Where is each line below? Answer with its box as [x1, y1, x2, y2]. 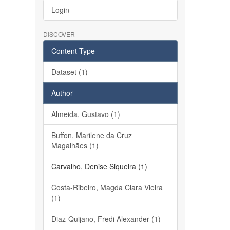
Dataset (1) [51, 67, 88, 77]
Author [51, 88, 73, 98]
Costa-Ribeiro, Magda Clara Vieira [51, 182, 163, 193]
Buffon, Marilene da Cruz [51, 130, 132, 140]
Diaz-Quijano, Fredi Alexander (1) [51, 214, 161, 224]
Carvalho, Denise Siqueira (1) [51, 161, 147, 171]
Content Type [51, 46, 95, 56]
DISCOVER [43, 30, 75, 39]
